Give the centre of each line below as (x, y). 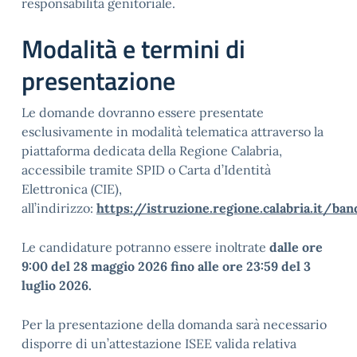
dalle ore (296, 247)
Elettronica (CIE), (72, 189)
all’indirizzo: (59, 208)
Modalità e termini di (133, 49)
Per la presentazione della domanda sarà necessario (174, 324)
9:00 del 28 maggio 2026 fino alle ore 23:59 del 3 (166, 266)
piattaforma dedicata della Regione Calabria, (152, 151)
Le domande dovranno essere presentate (143, 112)
